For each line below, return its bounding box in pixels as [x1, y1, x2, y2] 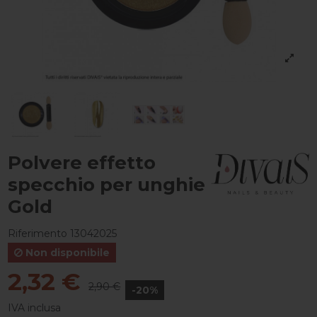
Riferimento [7, 226, 67, 240]
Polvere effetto [7, 151, 156, 174]
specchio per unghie [7, 173, 205, 196]
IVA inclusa [7, 301, 61, 314]
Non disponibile [22, 246, 110, 259]
